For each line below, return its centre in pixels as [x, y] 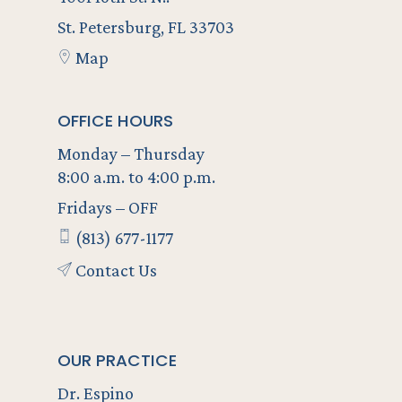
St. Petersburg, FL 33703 [146, 26]
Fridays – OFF [108, 207]
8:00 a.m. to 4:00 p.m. [136, 176]
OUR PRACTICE [117, 361]
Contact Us [114, 271]
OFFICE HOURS [115, 120]
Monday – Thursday [131, 153]
